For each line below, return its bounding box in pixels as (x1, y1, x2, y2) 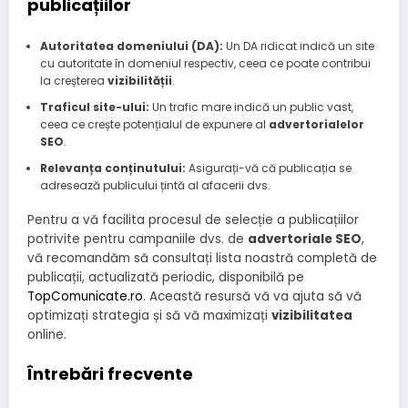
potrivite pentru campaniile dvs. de (27, 230, 248, 249)
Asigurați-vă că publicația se (185, 160, 352, 177)
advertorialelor (268, 117, 364, 133)
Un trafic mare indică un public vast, (148, 99, 353, 116)
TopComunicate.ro (27, 288, 143, 306)
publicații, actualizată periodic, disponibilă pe (27, 269, 304, 287)
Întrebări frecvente (27, 362, 193, 386)
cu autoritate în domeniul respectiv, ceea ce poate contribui (39, 56, 371, 72)
